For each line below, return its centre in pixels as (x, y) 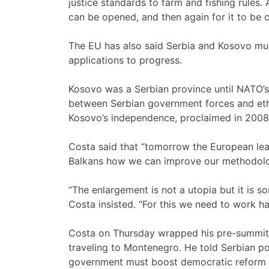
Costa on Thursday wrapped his (143, 233)
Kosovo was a (101, 89)
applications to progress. (125, 60)
